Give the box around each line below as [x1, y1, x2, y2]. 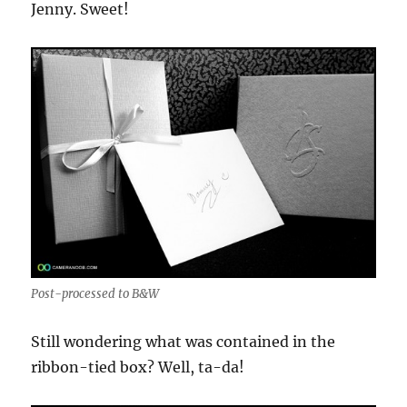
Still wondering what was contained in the [31, 332, 336, 351]
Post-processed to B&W [31, 285, 160, 302]
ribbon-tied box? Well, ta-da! [31, 357, 245, 376]
